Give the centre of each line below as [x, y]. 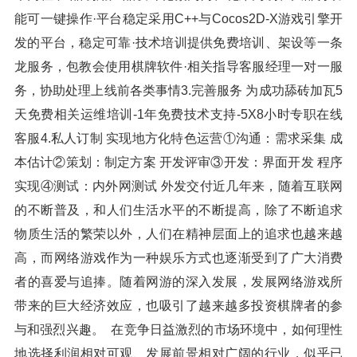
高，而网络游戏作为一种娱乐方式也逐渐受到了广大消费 [178, 258]
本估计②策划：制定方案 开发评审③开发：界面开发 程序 [178, 162]
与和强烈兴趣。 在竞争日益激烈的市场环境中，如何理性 [178, 330]
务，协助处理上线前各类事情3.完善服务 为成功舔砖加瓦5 [178, 90]
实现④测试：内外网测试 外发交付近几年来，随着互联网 [178, 186]
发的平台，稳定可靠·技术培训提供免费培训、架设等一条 [178, 43]
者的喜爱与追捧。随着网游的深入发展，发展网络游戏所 [178, 282]
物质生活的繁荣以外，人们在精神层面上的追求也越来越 [178, 234]
